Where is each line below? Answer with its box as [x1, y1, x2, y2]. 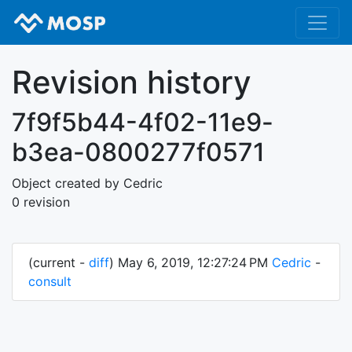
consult [28, 273, 71, 290]
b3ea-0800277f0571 [12, 137, 265, 168]
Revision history [12, 63, 251, 102]
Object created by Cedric [12, 175, 163, 192]
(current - [28, 255, 89, 271]
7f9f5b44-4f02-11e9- [12, 107, 273, 138]
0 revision [12, 194, 70, 211]
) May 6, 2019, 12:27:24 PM [109, 255, 272, 271]
